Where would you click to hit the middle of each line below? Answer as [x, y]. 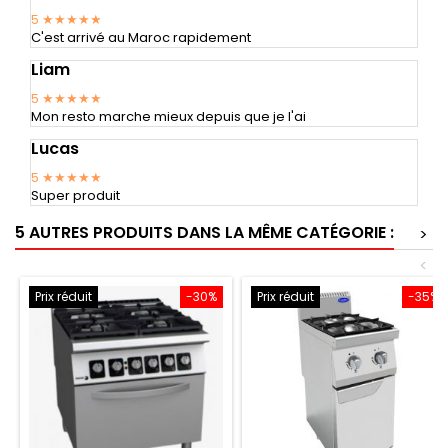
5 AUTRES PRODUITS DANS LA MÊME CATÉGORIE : [204, 232]
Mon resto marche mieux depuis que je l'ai [168, 116]
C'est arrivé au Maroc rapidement [141, 37]
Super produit [75, 195]
